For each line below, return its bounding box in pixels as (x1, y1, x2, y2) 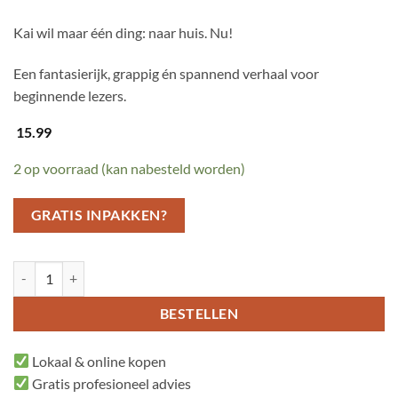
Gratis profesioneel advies (29, 374, 192, 392)
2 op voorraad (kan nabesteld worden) (13, 160, 245, 178)
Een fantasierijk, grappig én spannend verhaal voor (13, 64, 319, 82)
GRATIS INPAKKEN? (30, 207, 168, 224)
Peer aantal (12, 262, 75, 278)
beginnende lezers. (13, 86, 126, 104)
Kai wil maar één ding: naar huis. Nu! (13, 24, 233, 42)
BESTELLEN (159, 305, 239, 322)
